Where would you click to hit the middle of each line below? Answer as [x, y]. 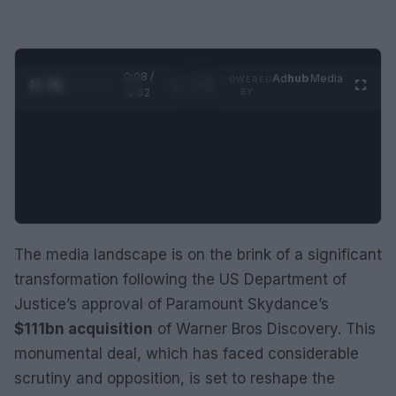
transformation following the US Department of [180, 279]
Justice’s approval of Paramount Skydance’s [171, 304]
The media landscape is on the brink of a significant [198, 255]
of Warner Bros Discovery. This [264, 329]
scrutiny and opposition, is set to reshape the [175, 378]
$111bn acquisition [84, 329]
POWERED [247, 79]
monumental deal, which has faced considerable [187, 354]
